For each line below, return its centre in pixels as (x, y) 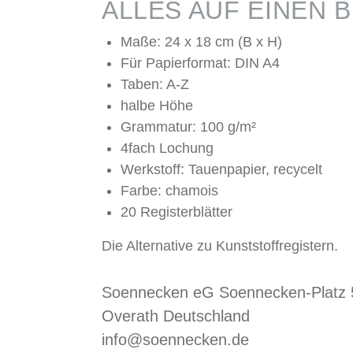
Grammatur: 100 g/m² (188, 127)
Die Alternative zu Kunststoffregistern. (219, 246)
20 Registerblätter (176, 212)
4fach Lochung (167, 149)
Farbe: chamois (169, 191)
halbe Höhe (156, 106)
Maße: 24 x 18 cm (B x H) (201, 42)
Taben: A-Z (154, 85)
